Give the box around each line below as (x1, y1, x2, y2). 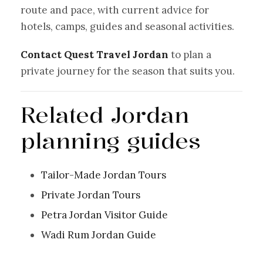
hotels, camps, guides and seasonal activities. (21, 19, 234, 33)
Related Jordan (21, 99, 189, 129)
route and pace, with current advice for (21, 3, 209, 16)
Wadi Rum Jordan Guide (41, 228, 156, 241)
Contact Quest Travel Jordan (21, 48, 168, 61)
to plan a (168, 48, 211, 61)
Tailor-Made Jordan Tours (41, 168, 166, 181)
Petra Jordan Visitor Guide (41, 208, 168, 221)
